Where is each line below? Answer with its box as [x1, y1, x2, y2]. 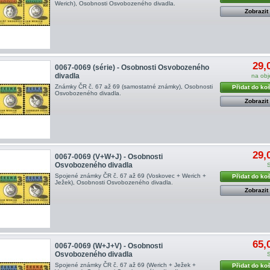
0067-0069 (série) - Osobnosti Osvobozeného [54, 63, 209, 72]
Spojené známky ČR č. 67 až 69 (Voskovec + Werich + [54, 172, 206, 179]
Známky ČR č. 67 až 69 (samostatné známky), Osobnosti [54, 83, 213, 90]
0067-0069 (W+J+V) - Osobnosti [54, 242, 163, 251]
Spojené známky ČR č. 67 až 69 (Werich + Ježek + [54, 262, 196, 269]
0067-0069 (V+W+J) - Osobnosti [54, 152, 163, 161]
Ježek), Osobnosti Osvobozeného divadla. [54, 178, 173, 186]
